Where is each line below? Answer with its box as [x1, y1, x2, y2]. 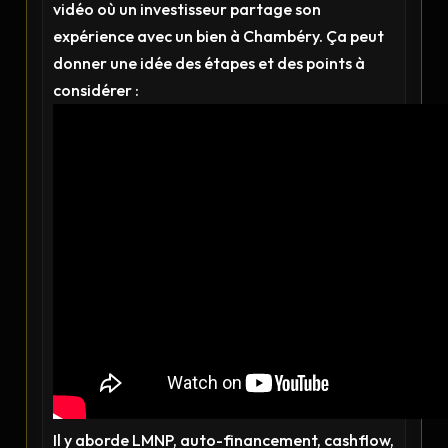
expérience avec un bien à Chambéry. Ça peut [53, 26, 385, 46]
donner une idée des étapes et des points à [53, 53, 366, 73]
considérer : [53, 80, 140, 100]
